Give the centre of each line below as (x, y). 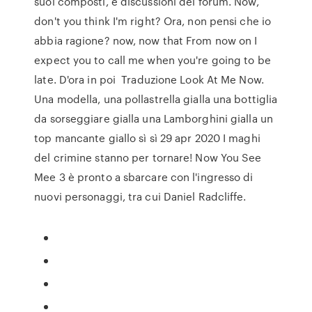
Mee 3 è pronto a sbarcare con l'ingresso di (144, 177)
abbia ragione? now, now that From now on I (146, 40)
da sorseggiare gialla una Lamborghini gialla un (154, 118)
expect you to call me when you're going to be (153, 60)
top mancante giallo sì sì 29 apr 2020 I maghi (147, 138)
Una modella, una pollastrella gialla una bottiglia (156, 99)
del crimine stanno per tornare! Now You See (148, 157)
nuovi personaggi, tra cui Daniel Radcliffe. (140, 196)
